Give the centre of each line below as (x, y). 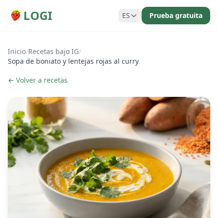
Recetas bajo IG (54, 51)
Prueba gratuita (176, 15)
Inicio (17, 51)
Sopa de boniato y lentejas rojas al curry (73, 61)
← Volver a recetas (38, 80)
